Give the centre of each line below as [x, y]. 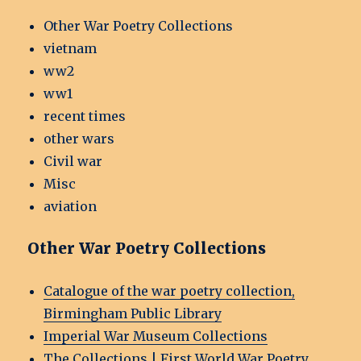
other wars [79, 139]
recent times [85, 116]
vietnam [71, 49]
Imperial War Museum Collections [156, 336]
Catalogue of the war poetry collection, [170, 291]
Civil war [73, 162]
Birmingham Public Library [133, 314]
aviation [71, 207]
